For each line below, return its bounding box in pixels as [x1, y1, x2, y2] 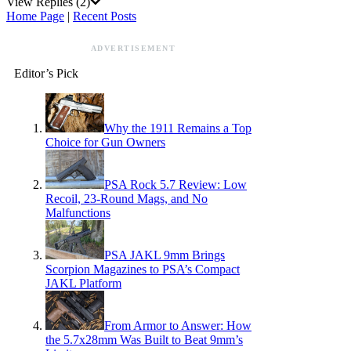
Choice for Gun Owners [45, 135, 165, 149]
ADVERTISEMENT [90, 43, 176, 52]
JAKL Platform [45, 276, 121, 290]
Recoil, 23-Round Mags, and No [45, 191, 208, 205]
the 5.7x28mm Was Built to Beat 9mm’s [45, 332, 243, 346]
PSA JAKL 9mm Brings [104, 248, 225, 262]
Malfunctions [45, 205, 110, 219]
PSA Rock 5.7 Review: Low [104, 177, 247, 191]
